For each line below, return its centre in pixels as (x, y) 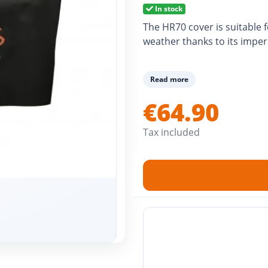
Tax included (171, 132)
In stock (167, 8)
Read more (169, 79)
